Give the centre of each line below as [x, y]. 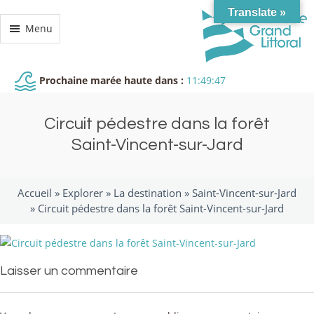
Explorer [83, 193]
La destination [148, 193]
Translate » [257, 12]
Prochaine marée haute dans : [111, 80]
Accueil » [40, 193]
